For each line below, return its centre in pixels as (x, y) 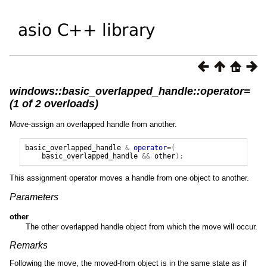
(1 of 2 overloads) (54, 103)
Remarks (29, 245)
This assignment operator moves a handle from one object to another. (129, 178)
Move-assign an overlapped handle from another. (93, 124)
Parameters (34, 197)
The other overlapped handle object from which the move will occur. (141, 226)
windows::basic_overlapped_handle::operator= (130, 91)
